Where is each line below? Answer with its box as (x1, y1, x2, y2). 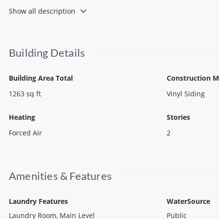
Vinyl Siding (166, 88, 205, 98)
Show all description (9, 6, 75, 16)
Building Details (9, 45, 86, 59)
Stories (166, 112, 190, 122)
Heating (9, 112, 35, 122)
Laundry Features (9, 196, 68, 206)
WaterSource (166, 196, 210, 206)
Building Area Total (9, 73, 73, 83)
